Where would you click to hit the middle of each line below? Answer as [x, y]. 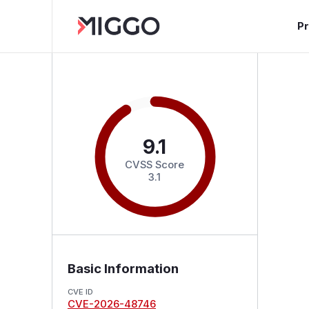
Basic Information [123, 268]
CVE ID [80, 291]
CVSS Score [155, 165]
